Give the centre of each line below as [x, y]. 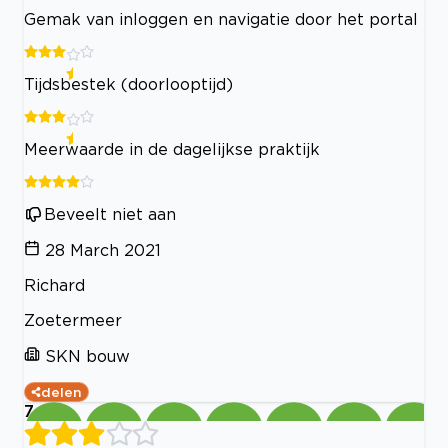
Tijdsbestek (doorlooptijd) [128, 83]
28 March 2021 [103, 249]
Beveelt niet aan [110, 213]
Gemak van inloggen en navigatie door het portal [221, 18]
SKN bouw [87, 355]
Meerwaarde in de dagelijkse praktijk [172, 148]
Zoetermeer [73, 319]
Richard [54, 284]
